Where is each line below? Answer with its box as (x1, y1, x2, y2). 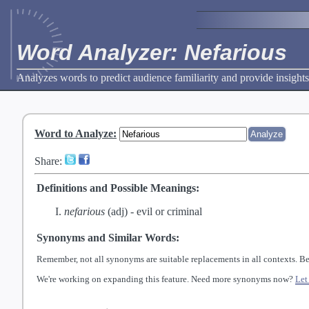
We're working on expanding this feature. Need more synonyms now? (37, 274, 295, 285)
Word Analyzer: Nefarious (17, 40, 287, 66)
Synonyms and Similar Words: (37, 232, 179, 244)
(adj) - (105, 206, 137, 218)
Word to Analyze (34, 128, 113, 140)
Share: (34, 155, 65, 168)
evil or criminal (137, 206, 202, 218)
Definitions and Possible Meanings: (37, 182, 199, 195)
